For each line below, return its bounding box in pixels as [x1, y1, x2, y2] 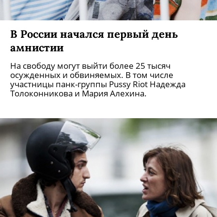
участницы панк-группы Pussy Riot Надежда [10, 78, 186, 90]
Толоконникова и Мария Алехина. [10, 88, 147, 99]
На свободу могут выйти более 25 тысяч [10, 60, 170, 71]
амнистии [10, 40, 63, 54]
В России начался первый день [10, 27, 178, 41]
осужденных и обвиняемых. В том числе [10, 69, 173, 80]
